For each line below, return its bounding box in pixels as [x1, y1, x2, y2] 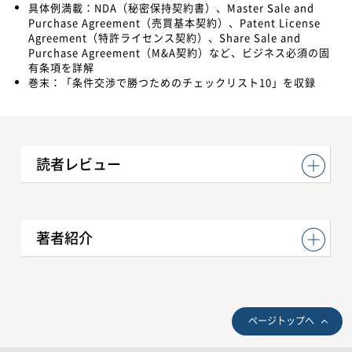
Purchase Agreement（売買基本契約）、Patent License [28, 14, 321, 30]
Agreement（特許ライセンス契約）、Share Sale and [28, 29, 301, 45]
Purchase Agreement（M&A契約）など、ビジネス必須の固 [28, 44, 330, 60]
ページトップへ [247, 313, 314, 328]
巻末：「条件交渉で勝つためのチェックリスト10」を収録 [28, 74, 316, 90]
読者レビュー [35, 152, 121, 174]
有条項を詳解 [28, 59, 94, 75]
